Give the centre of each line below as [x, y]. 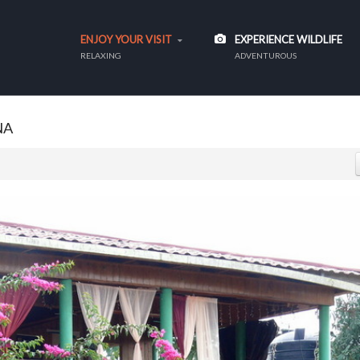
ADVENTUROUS [266, 55]
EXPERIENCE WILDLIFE [288, 39]
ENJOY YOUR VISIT [126, 39]
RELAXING [101, 55]
